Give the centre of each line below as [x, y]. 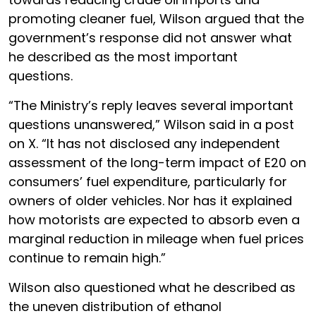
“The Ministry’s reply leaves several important [151, 105]
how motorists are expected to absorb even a [154, 219]
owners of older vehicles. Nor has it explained [150, 200]
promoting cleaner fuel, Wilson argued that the [156, 18]
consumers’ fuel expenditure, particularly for [148, 181]
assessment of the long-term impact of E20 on [157, 162]
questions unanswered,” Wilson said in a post [151, 124]
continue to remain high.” [87, 257]
